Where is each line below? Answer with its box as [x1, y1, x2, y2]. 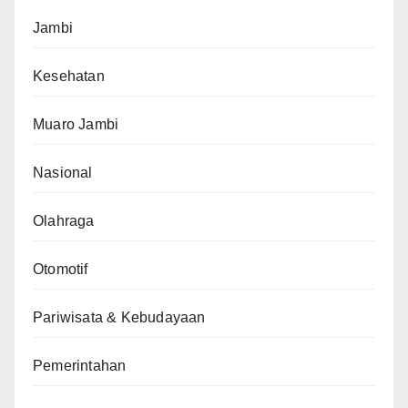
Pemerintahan [33, 358, 127, 374]
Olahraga [33, 213, 95, 229]
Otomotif [33, 261, 88, 278]
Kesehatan [33, 68, 105, 85]
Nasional [33, 165, 93, 181]
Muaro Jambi [33, 117, 119, 133]
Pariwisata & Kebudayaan [33, 310, 206, 326]
